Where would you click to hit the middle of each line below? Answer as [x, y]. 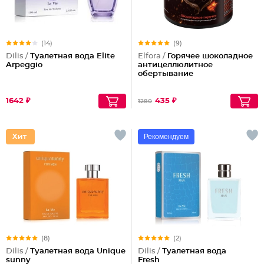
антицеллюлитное [175, 65]
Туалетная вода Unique [78, 251]
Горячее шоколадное [210, 56]
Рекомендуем [166, 137]
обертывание [166, 74]
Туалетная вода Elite [72, 56]
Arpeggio [24, 65]
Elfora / [153, 56]
